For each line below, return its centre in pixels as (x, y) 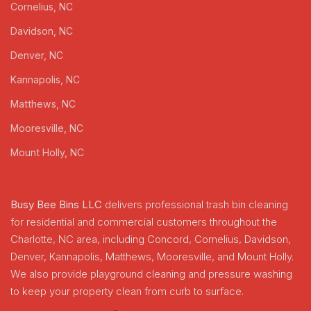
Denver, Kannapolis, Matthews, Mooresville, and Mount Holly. (152, 257)
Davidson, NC (42, 31)
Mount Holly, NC (47, 153)
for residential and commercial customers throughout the (144, 222)
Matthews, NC (43, 104)
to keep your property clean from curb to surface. (127, 292)
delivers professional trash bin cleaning (195, 205)
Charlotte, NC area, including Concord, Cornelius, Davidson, (151, 239)
